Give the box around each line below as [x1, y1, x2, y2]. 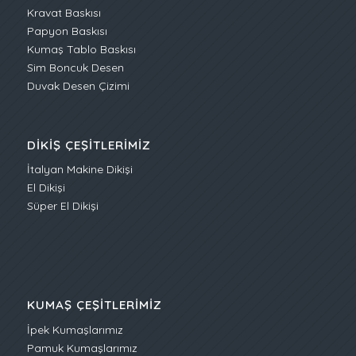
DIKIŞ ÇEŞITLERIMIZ [26, 137, 151, 153]
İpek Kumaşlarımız [26, 323, 123, 338]
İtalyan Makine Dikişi [26, 162, 133, 177]
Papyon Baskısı [26, 23, 107, 38]
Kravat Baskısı [26, 5, 101, 20]
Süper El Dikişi [26, 199, 99, 214]
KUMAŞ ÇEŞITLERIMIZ [26, 297, 162, 313]
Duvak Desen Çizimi [26, 78, 130, 93]
